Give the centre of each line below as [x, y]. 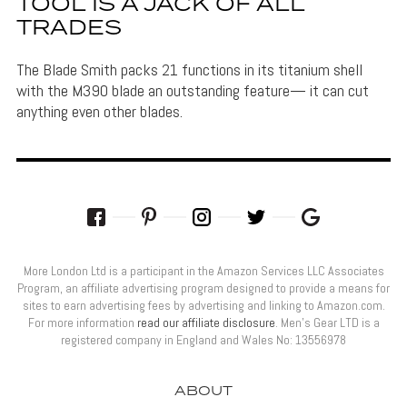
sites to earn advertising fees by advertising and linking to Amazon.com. [203, 306]
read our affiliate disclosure [206, 323]
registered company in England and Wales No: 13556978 [203, 340]
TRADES [69, 29]
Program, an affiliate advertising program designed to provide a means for [203, 288]
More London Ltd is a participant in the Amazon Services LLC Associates [203, 271]
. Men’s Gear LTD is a [327, 323]
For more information [82, 323]
